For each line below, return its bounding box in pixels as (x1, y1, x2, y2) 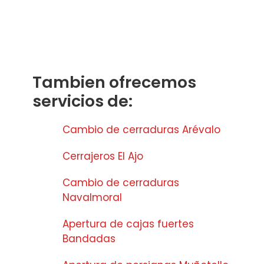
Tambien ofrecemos (32, 71, 196, 93)
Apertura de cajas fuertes (62, 216, 194, 231)
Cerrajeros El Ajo (62, 148, 143, 163)
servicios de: (32, 90, 133, 112)
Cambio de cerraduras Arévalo (62, 122, 220, 137)
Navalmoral (62, 190, 122, 204)
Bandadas (62, 231, 115, 246)
